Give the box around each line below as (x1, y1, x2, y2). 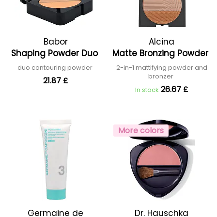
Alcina (149, 36, 174, 47)
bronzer (148, 72, 175, 81)
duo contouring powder (17, 63, 94, 72)
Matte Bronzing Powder (112, 47, 211, 59)
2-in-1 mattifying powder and (116, 63, 207, 72)
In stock (135, 85, 159, 94)
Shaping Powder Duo (11, 47, 100, 59)
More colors (118, 125, 164, 136)
